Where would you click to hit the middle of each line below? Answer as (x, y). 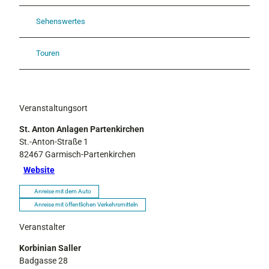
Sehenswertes (61, 22)
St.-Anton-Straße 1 (54, 141)
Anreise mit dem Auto (63, 191)
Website (39, 170)
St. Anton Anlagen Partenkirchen (82, 129)
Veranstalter (42, 227)
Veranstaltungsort (53, 108)
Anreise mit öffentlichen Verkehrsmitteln (86, 204)
